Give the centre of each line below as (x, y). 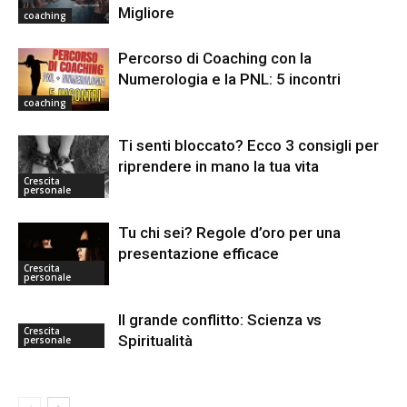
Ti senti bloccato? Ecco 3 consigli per (248, 146)
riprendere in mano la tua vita (218, 167)
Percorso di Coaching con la (215, 59)
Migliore (146, 13)
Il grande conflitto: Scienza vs (220, 320)
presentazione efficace (199, 254)
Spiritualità (155, 341)
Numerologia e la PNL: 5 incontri (229, 79)
